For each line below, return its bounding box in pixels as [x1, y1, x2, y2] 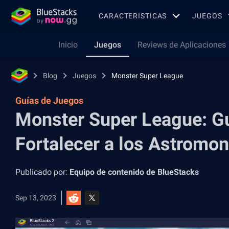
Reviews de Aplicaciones [138, 40, 226, 50]
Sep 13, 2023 [15, 194, 56, 202]
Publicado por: [15, 167, 70, 177]
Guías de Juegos [15, 95, 83, 106]
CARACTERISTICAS [99, 11, 167, 20]
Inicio [58, 40, 78, 50]
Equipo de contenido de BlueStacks [70, 167, 199, 177]
